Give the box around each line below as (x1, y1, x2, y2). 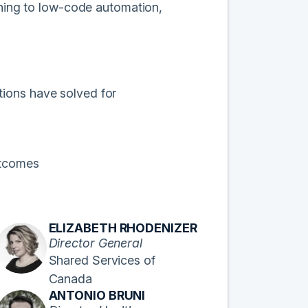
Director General (48, 235, 142, 250)
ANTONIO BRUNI (48, 287, 146, 302)
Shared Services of (48, 252, 155, 267)
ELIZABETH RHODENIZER (48, 220, 197, 235)
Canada (48, 271, 92, 286)
